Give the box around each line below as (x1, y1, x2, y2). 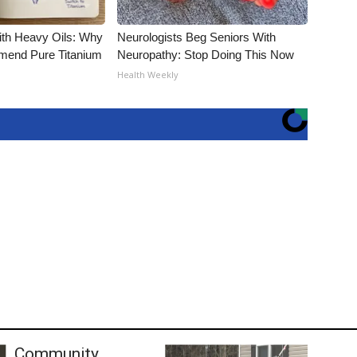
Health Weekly (117, 69, 179, 81)
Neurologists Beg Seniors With (117, 30, 277, 45)
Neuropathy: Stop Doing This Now (117, 48, 295, 62)
